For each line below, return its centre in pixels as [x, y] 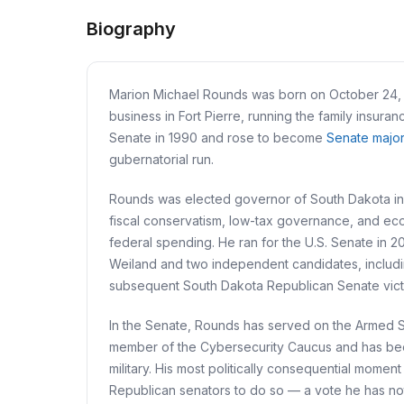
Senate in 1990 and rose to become [218, 138]
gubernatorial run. [161, 159]
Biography [131, 29]
